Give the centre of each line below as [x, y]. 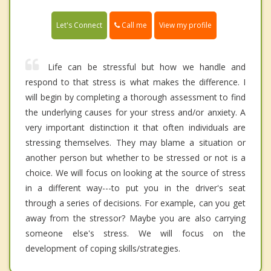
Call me [133, 25]
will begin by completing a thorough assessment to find [135, 97]
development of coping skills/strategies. [103, 249]
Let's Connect [79, 25]
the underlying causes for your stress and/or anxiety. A [135, 113]
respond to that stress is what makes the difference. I [135, 82]
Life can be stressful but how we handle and [147, 67]
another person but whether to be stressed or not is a [135, 158]
